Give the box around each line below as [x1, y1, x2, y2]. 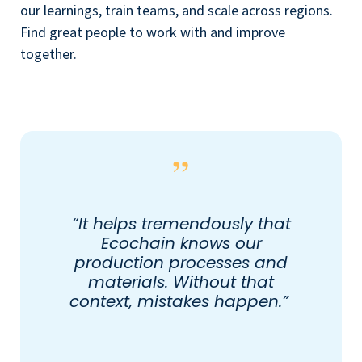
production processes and [74, 250, 288, 274]
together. [20, 44, 77, 64]
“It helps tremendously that [71, 212, 291, 235]
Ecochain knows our [100, 231, 262, 255]
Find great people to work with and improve [20, 23, 285, 42]
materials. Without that [88, 270, 274, 293]
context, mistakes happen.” [69, 289, 293, 313]
